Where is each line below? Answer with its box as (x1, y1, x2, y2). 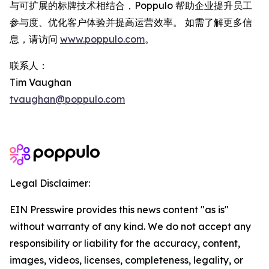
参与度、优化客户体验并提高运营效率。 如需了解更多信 (10, 16, 252, 28)
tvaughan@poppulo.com (10, 93, 125, 105)
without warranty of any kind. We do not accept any (10, 220, 251, 232)
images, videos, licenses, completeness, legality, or (10, 254, 243, 266)
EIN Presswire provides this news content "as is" (10, 204, 229, 216)
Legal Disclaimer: (10, 177, 90, 189)
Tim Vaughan (10, 76, 71, 88)
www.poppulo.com (60, 33, 145, 45)
